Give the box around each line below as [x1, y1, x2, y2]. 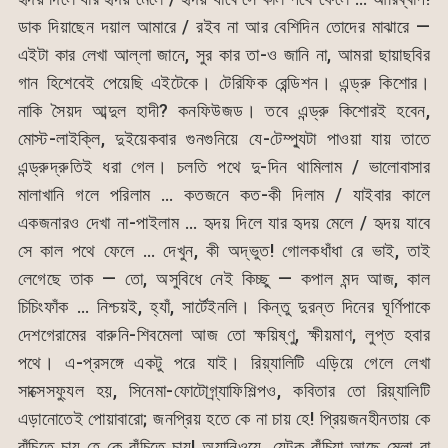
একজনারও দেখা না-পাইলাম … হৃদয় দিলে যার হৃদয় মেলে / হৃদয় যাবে [17, 211, 431, 233]
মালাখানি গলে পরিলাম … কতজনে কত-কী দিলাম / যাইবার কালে [17, 183, 431, 205]
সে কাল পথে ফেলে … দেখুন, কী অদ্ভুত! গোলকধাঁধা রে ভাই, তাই [17, 239, 431, 261]
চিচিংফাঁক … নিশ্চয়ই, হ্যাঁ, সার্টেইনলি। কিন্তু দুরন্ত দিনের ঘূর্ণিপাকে [17, 295, 431, 317]
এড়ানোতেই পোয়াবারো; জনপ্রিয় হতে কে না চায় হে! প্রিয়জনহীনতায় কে [17, 407, 431, 429]
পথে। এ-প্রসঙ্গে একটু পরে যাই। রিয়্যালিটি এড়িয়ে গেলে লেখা [17, 351, 431, 373]
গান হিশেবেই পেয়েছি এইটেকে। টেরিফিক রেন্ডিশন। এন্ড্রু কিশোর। [17, 71, 431, 93]
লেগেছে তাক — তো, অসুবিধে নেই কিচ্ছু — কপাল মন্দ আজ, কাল [17, 267, 431, 289]
